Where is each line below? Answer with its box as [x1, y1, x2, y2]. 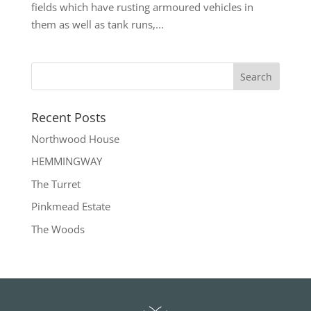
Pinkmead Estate [31, 199, 110, 214]
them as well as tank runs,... [31, 17, 164, 31]
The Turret [31, 176, 81, 191]
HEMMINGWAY [31, 154, 102, 169]
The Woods [31, 221, 85, 236]
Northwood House [31, 131, 119, 146]
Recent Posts [31, 108, 106, 126]
